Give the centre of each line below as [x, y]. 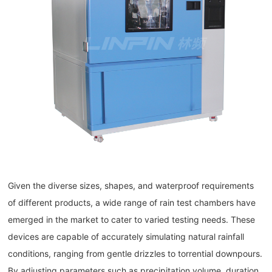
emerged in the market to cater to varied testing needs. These [132, 220]
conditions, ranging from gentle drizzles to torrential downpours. [135, 254]
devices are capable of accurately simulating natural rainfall [126, 237]
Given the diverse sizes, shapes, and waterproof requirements [131, 186]
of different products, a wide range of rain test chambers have [132, 203]
